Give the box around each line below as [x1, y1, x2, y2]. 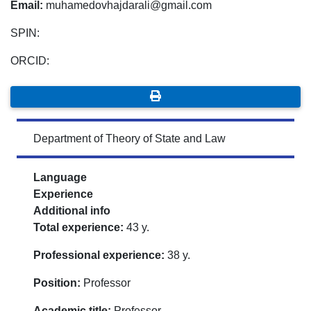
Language [33, 171, 87, 184]
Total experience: [33, 221, 124, 234]
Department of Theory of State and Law [33, 133, 226, 145]
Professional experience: [33, 249, 165, 262]
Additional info [33, 205, 110, 217]
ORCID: [10, 55, 49, 67]
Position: [33, 277, 83, 289]
